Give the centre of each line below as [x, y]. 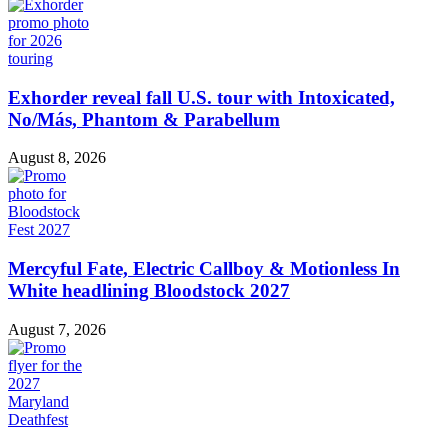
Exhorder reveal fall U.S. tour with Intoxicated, [201, 97]
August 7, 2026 [57, 329]
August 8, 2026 [57, 158]
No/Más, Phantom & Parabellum [144, 119]
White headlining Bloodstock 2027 [149, 291]
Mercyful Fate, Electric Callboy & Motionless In [204, 269]
